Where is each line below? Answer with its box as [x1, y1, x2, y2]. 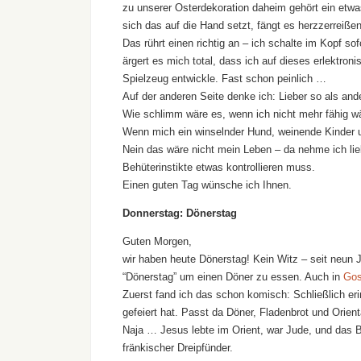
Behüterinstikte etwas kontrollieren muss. [122, 161, 315, 174]
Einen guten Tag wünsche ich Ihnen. [122, 179, 292, 192]
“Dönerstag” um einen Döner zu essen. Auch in [122, 271, 343, 284]
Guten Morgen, [122, 235, 192, 248]
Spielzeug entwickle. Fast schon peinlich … [122, 73, 326, 85]
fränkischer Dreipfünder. [122, 342, 233, 355]
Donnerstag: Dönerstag [122, 207, 237, 220]
